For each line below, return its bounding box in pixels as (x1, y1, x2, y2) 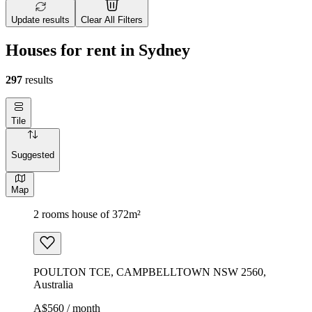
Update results (11, 15, 70, 26)
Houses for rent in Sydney (6, 40, 190, 59)
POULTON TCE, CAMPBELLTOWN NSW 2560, (33, 265, 266, 278)
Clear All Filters (81, 15, 143, 26)
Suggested (11, 150, 54, 161)
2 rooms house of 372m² (33, 208, 141, 220)
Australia (33, 278, 73, 290)
